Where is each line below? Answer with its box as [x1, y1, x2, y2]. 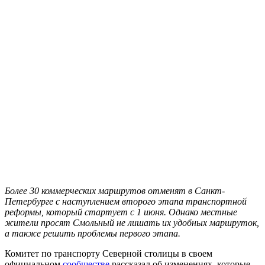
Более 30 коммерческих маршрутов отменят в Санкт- [5, 185, 225, 196]
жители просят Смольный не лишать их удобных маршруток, [5, 217, 259, 228]
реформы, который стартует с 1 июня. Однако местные [5, 206, 237, 217]
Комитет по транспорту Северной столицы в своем [5, 248, 212, 258]
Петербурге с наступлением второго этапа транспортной [5, 196, 247, 206]
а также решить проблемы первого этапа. [5, 228, 180, 238]
